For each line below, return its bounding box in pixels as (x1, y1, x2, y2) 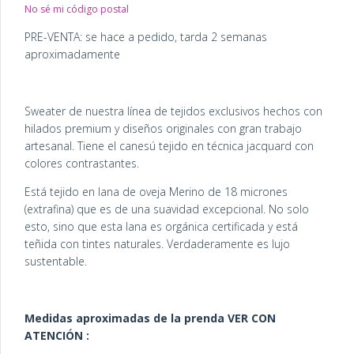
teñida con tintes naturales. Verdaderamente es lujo (24, 236, 290, 252)
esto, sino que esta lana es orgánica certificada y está (24, 219, 298, 235)
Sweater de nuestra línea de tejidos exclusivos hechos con (24, 104, 322, 119)
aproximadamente (24, 47, 120, 62)
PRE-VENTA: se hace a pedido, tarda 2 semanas (24, 29, 267, 45)
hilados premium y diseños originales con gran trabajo (24, 121, 302, 137)
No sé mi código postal (24, 2, 129, 17)
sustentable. (24, 254, 90, 269)
